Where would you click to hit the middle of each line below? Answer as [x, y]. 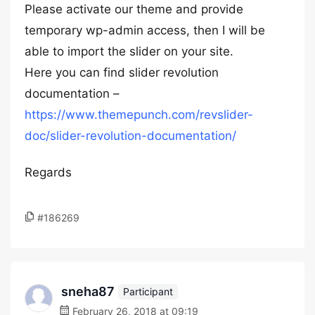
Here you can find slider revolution [122, 72]
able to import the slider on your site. [129, 51]
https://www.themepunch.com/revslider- [139, 115]
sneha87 [88, 291]
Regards [48, 172]
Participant [148, 291]
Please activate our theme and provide [134, 9]
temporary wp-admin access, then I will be [145, 30]
